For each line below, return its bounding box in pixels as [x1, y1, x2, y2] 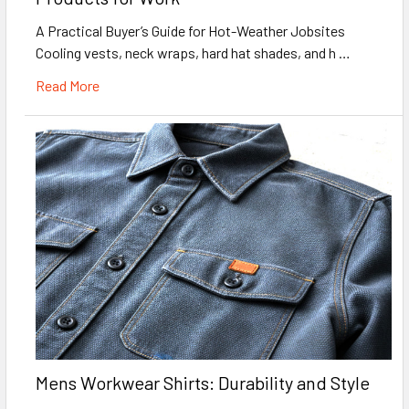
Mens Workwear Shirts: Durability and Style [36, 371, 370, 393]
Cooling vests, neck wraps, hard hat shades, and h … [36, 43, 351, 61]
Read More [36, 76, 100, 94]
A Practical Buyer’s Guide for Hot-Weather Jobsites [36, 21, 345, 39]
